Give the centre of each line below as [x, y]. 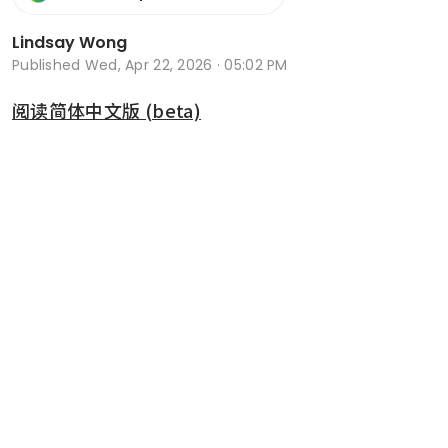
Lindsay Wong [69, 42]
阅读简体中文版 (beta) [107, 109]
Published [48, 64]
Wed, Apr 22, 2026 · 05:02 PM [186, 64]
